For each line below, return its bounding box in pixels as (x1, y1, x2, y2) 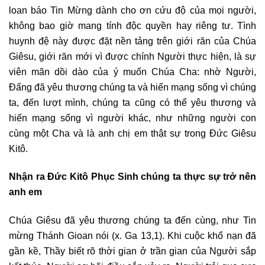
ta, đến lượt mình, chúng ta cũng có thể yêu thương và (9, 96, 256, 108)
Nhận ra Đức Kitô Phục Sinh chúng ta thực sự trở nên (9, 171, 256, 182)
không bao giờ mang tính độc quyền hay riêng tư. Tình (9, 20, 256, 31)
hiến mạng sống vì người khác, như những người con (9, 112, 256, 123)
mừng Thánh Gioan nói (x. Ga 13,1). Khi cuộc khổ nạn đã (9, 230, 256, 241)
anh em (9, 186, 44, 198)
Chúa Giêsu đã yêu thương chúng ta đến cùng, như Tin (9, 214, 256, 225)
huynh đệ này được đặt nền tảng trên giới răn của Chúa (9, 35, 256, 46)
